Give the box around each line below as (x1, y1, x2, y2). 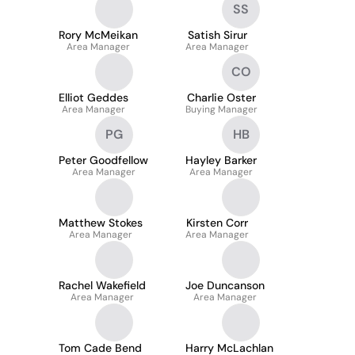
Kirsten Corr (186, 216, 248, 230)
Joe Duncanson (185, 278, 265, 292)
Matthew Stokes (59, 216, 143, 230)
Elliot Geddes (59, 90, 128, 105)
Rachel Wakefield (59, 278, 146, 292)
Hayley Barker (185, 153, 257, 167)
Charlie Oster (187, 90, 256, 105)
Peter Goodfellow (59, 153, 148, 167)
